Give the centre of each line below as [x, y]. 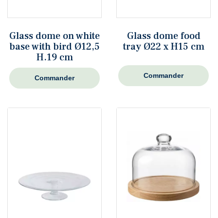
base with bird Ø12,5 [54, 47]
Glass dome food [163, 36]
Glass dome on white [54, 36]
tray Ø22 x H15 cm [163, 47]
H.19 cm [54, 58]
